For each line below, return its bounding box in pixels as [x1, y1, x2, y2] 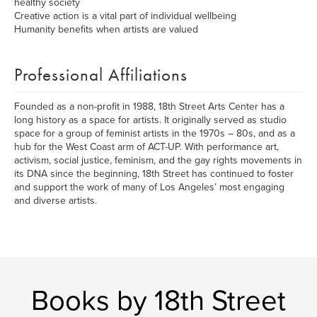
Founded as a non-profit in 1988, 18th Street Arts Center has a [14, 100, 284, 113]
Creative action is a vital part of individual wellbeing [14, 10, 236, 22]
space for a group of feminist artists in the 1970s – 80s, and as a [14, 127, 295, 139]
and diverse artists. [14, 195, 97, 207]
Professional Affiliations [14, 63, 188, 86]
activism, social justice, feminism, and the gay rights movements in [14, 154, 302, 166]
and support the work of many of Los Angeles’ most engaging [14, 181, 284, 193]
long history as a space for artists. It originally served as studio [14, 114, 287, 126]
